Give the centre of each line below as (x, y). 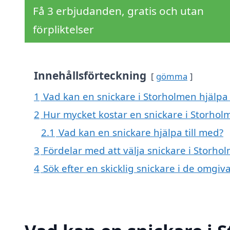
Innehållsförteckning (90, 76)
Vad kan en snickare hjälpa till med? (141, 132)
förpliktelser (63, 30)
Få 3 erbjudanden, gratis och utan (118, 11)
